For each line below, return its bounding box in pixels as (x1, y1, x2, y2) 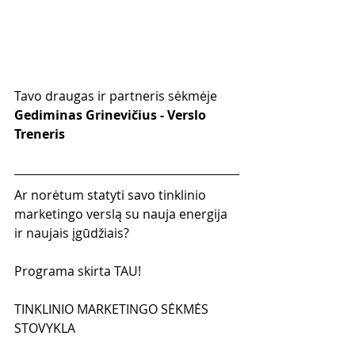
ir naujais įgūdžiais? (14, 223, 129, 242)
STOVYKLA (14, 319, 75, 337)
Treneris (14, 124, 65, 143)
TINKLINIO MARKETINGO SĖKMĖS (14, 300, 212, 318)
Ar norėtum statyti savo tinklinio (14, 185, 209, 204)
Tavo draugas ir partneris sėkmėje (14, 86, 217, 105)
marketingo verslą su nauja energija (14, 204, 231, 223)
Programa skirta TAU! (14, 261, 141, 280)
